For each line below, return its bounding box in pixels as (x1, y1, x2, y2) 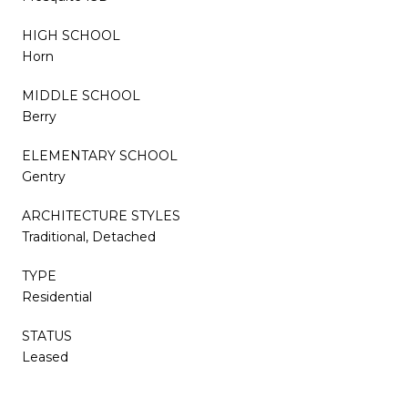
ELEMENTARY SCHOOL (22, 147, 178, 164)
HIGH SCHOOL (22, 26, 120, 44)
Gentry (22, 168, 66, 185)
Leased (22, 348, 68, 365)
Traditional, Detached (22, 228, 156, 245)
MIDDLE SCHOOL (22, 87, 140, 104)
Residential (22, 288, 92, 305)
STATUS (22, 327, 72, 344)
